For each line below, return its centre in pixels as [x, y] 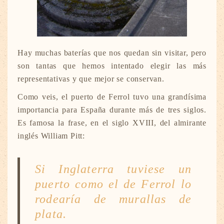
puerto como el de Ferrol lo [113, 184]
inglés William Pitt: [51, 136]
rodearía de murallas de [113, 199]
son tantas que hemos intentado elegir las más [112, 66]
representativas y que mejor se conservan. [91, 79]
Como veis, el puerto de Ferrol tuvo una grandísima [112, 97]
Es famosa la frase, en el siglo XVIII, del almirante [112, 123]
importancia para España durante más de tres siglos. [112, 110]
